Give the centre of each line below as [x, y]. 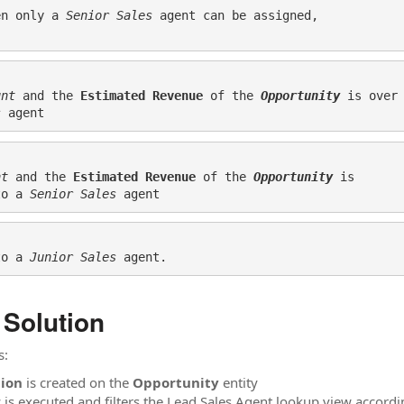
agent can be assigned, [239, 15]
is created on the [78, 382]
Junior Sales [73, 257]
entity [240, 382]
